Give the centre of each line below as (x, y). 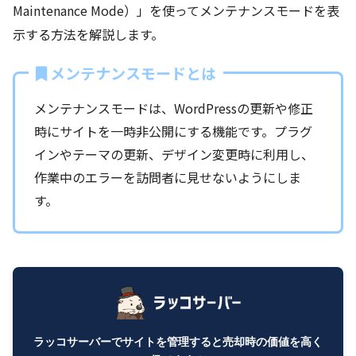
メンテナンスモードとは (133, 72)
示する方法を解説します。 (88, 34)
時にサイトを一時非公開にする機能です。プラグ (173, 131)
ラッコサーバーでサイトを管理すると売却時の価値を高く (178, 341)
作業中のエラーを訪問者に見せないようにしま (168, 177)
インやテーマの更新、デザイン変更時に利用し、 (174, 154)
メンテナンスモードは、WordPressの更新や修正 (174, 108)
